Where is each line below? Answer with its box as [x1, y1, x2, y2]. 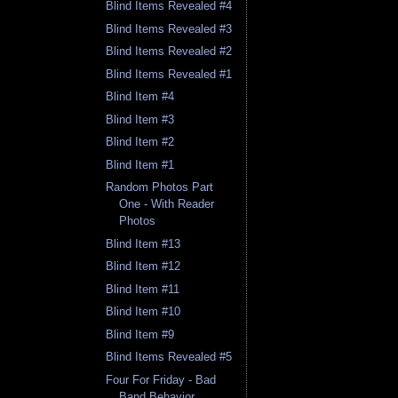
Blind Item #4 [106, 90, 175, 104]
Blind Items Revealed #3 [106, 21, 233, 36]
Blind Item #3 [106, 112, 175, 126]
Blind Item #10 [106, 305, 181, 319]
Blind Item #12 [106, 259, 181, 274]
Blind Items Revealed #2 [106, 44, 233, 59]
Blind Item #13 [106, 236, 181, 251]
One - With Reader [119, 197, 215, 211]
